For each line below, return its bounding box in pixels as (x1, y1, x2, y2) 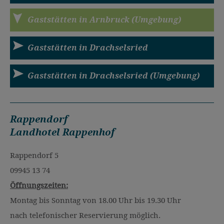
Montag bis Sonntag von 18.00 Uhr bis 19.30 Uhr (10, 195, 181, 205)
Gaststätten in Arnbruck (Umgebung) (27, 15, 181, 24)
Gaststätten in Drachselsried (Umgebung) (27, 71, 199, 80)
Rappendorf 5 (10, 150, 58, 160)
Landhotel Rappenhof (10, 126, 115, 138)
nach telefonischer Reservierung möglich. (10, 210, 160, 220)
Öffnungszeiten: (10, 180, 68, 190)
